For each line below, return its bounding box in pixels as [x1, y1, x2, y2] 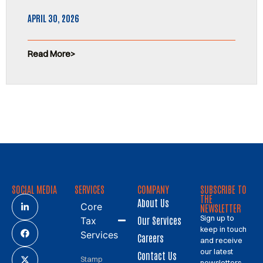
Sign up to [200, 213, 234, 222]
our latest [200, 246, 233, 256]
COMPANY [137, 183, 169, 195]
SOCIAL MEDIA [12, 183, 57, 195]
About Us [137, 196, 169, 208]
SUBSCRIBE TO [200, 183, 247, 195]
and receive [200, 235, 242, 245]
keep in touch [200, 224, 247, 234]
